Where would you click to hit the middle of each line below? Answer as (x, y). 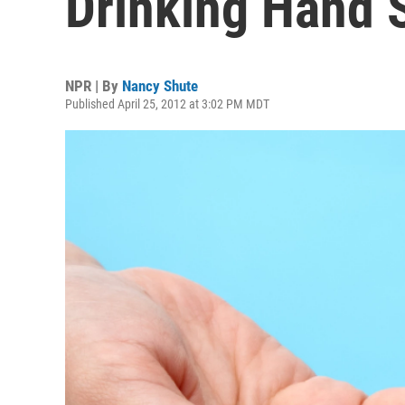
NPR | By (94, 86)
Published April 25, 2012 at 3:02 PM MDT (167, 104)
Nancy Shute (160, 86)
